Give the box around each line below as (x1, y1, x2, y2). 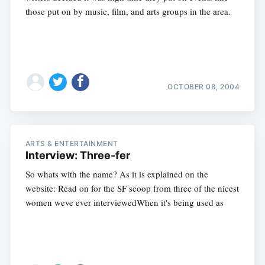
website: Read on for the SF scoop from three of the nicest (25, 182, 239, 194)
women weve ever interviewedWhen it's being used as (25, 196, 224, 208)
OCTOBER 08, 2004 (167, 82, 240, 92)
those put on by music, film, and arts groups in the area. (25, 5, 231, 18)
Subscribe (192, 108, 240, 120)
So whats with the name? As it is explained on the (25, 167, 208, 180)
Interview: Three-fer (25, 148, 130, 161)
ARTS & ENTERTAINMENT (25, 138, 118, 148)
